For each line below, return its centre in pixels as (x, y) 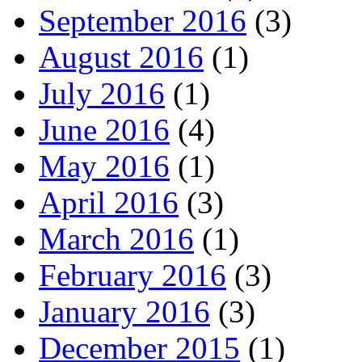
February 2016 (133, 275)
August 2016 (121, 57)
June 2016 (104, 129)
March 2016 (116, 238)
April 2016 (109, 202)
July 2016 (102, 93)
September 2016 (143, 20)
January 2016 (124, 311)
